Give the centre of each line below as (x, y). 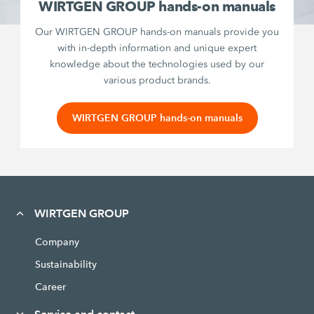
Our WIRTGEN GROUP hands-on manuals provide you (157, 32)
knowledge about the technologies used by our (157, 64)
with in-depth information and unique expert (157, 48)
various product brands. (157, 80)
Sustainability (66, 264)
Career (50, 286)
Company (57, 241)
